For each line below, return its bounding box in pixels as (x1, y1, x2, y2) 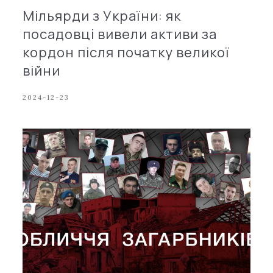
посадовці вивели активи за (23, 24, 218, 43)
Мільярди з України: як (23, 6, 182, 25)
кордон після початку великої (23, 43, 230, 62)
